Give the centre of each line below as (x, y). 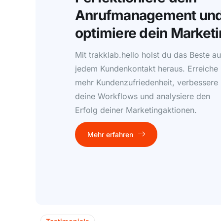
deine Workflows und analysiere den (143, 96)
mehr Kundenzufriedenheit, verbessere (147, 83)
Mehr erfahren (110, 134)
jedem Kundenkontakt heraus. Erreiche (147, 69)
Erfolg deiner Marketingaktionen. (136, 110)
